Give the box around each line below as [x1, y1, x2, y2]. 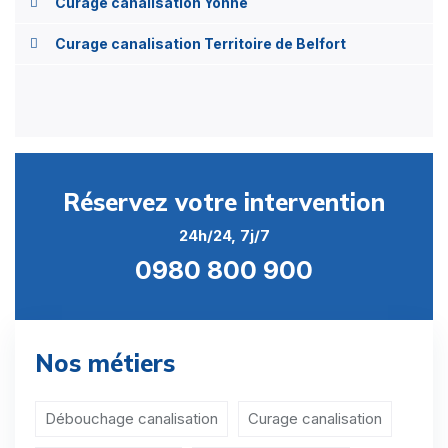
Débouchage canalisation [45, 409, 218, 428]
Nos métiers [35, 348, 175, 378]
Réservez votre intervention [63, 187, 385, 217]
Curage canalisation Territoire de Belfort [55, 35, 346, 52]
